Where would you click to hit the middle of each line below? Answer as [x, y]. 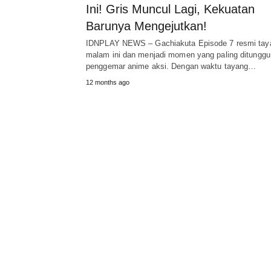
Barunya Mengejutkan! [146, 26]
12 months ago [108, 83]
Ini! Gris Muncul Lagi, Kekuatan [170, 9]
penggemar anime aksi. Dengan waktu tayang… [171, 67]
